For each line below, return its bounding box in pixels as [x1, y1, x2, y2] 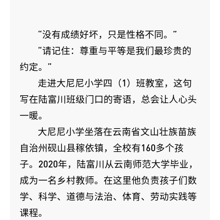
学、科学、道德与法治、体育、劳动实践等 [20, 191, 197, 202]
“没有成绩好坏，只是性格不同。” [38, 28, 178, 40]
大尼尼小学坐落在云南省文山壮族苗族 [38, 126, 197, 137]
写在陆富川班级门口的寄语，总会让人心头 [20, 93, 197, 105]
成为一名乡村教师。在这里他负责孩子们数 [20, 174, 197, 186]
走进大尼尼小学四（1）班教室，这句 [38, 77, 192, 88]
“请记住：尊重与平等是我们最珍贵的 [38, 45, 192, 56]
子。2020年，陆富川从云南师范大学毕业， [20, 158, 198, 169]
